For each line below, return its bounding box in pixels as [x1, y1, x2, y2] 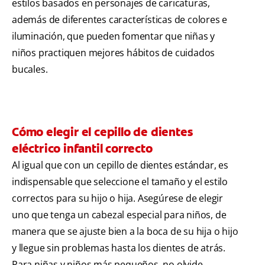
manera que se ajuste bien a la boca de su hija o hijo [12, 225, 238, 238]
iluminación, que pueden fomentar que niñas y [12, 30, 215, 43]
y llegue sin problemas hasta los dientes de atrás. [12, 241, 225, 255]
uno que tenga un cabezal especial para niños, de [12, 208, 227, 222]
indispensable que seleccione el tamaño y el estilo [12, 175, 228, 189]
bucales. [12, 63, 48, 76]
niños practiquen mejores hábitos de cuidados [12, 46, 215, 60]
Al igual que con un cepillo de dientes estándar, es [12, 159, 228, 172]
